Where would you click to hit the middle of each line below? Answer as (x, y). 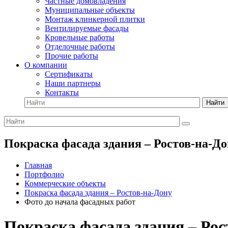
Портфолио (44, 174)
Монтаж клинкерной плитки (95, 19)
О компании (46, 65)
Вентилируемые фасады (87, 28)
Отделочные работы (80, 47)
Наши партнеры (73, 83)
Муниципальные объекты (90, 10)
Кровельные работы (80, 37)
